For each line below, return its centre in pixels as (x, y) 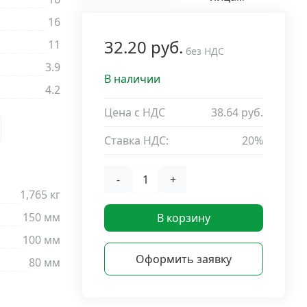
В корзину (184, 218)
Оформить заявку (184, 259)
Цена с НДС (135, 112)
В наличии (132, 79)
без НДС (205, 51)
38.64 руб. (237, 112)
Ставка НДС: (136, 140)
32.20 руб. (144, 47)
